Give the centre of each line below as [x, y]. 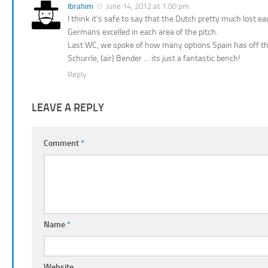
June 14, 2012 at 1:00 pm [147, 6]
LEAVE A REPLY [68, 108]
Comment [62, 143]
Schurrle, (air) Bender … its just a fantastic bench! [154, 58]
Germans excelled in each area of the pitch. [143, 32]
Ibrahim [80, 6]
